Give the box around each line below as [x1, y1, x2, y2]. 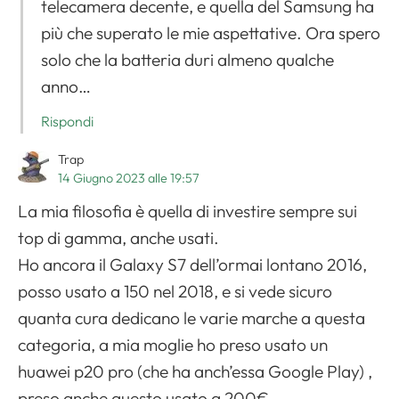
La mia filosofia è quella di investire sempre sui [18, 199, 357, 222]
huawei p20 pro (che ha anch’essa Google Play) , [18, 360, 372, 382]
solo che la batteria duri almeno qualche [41, 48, 334, 70]
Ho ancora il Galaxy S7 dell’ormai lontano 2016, [18, 253, 367, 275]
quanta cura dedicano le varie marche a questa [18, 306, 365, 329]
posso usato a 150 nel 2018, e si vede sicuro [18, 280, 332, 302]
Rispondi [41, 111, 94, 130]
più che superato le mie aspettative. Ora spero [41, 21, 380, 44]
